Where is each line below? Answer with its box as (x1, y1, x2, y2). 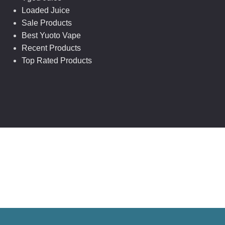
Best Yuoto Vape (21, 31, 81, 40)
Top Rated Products (21, 56, 92, 65)
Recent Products (21, 43, 81, 52)
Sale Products (21, 18, 72, 27)
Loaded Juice (21, 6, 70, 15)
